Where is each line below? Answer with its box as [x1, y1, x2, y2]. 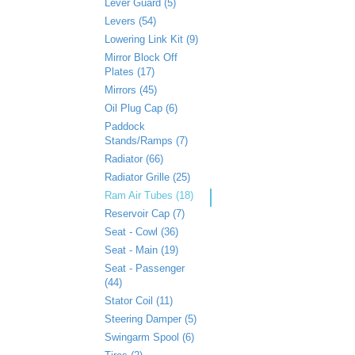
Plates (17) [105, 66, 155, 78]
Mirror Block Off [105, 52, 177, 63]
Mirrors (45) [105, 84, 157, 96]
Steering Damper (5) [105, 313, 197, 325]
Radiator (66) [105, 153, 163, 165]
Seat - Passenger [105, 262, 185, 274]
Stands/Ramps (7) [105, 135, 188, 147]
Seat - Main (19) [105, 244, 178, 256]
